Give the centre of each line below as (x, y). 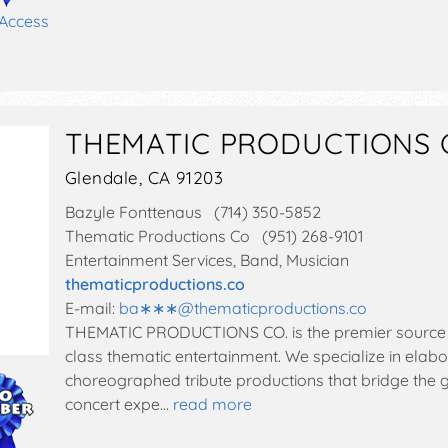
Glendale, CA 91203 (144, 177)
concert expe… (116, 403)
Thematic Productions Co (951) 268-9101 (213, 235)
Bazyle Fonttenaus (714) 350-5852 (192, 211)
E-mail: (91, 307)
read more (212, 403)
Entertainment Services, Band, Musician (206, 259)
